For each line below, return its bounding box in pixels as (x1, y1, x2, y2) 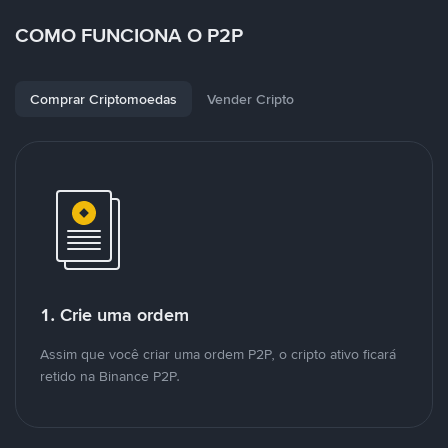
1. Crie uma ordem (40, 303, 189, 327)
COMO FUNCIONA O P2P (15, 22, 243, 48)
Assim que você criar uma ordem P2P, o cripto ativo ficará (40, 345, 396, 363)
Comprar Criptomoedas (30, 90, 177, 108)
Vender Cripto (207, 90, 294, 108)
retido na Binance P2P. (40, 367, 180, 385)
